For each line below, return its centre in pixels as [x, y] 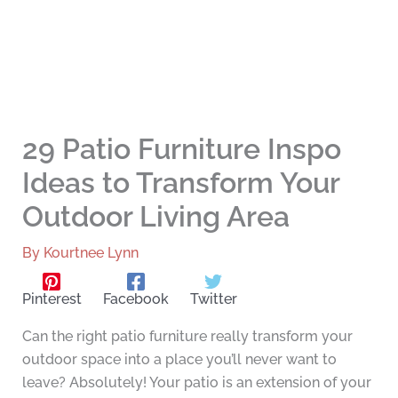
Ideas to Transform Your [180, 183]
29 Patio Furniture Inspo [181, 149]
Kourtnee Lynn [91, 253]
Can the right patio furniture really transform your [187, 337]
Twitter [213, 299]
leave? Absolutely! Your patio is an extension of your [196, 383]
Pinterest [52, 299]
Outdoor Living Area [155, 217]
